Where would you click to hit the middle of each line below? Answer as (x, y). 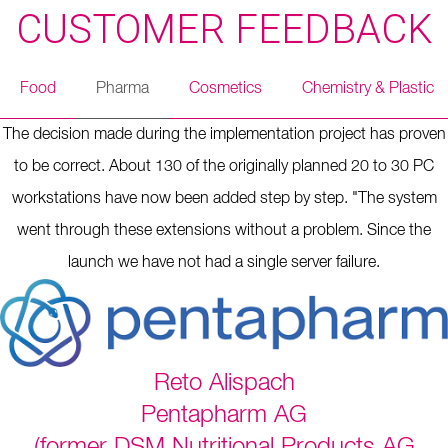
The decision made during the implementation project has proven (224, 135)
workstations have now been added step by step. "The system (224, 199)
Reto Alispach (224, 382)
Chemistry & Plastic (368, 89)
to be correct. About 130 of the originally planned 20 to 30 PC (224, 167)
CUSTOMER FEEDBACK (224, 29)
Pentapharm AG (224, 414)
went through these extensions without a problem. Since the (224, 231)
